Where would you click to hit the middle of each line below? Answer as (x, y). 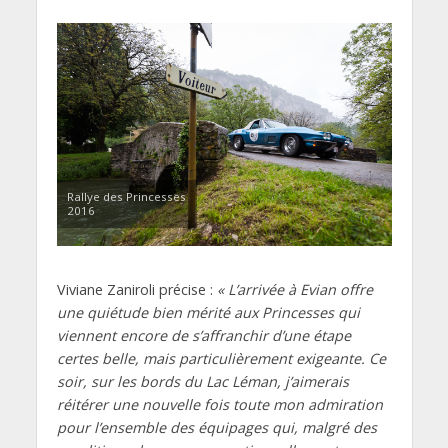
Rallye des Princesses (126, 197)
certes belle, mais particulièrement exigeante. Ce (221, 359)
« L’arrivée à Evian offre (294, 290)
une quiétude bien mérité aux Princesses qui (208, 313)
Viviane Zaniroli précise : (136, 290)
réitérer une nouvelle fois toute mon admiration (219, 405)
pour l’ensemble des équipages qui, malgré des (216, 428)
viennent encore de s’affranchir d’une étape (203, 336)
